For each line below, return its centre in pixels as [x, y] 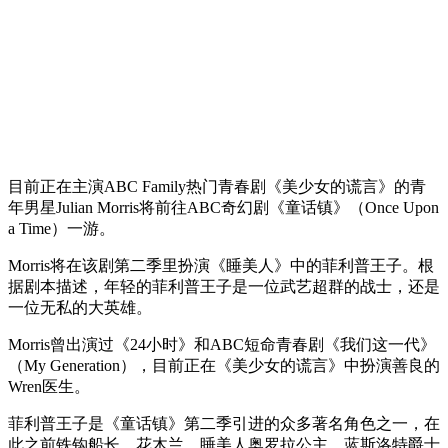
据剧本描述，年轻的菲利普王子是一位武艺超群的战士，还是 [224, 286]
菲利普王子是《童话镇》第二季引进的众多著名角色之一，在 [224, 423]
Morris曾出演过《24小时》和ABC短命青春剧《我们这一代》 [222, 344]
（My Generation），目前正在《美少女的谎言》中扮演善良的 [224, 365]
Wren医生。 [49, 386]
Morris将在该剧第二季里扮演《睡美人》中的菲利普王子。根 [221, 265]
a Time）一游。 [61, 228]
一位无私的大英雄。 [80, 307]
